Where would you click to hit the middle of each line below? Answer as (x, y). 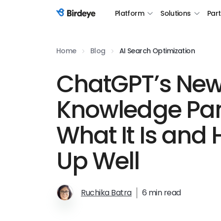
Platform (129, 13)
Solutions (176, 13)
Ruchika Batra (106, 192)
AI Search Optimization (157, 51)
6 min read (161, 192)
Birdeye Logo (80, 19)
